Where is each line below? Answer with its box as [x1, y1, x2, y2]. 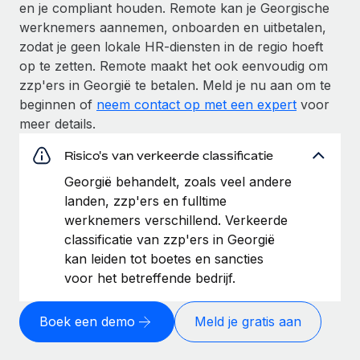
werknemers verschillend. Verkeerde [64, 211, 288, 228]
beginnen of [19, 96, 96, 112]
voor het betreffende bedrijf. [64, 269, 235, 286]
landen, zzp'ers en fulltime [64, 192, 227, 209]
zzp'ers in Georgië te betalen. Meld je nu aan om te [19, 76, 331, 93]
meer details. [19, 115, 96, 132]
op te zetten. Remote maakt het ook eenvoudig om [19, 57, 328, 74]
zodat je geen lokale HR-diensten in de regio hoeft [19, 38, 323, 55]
